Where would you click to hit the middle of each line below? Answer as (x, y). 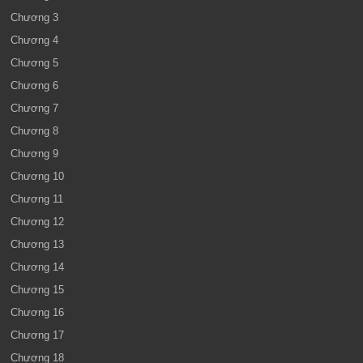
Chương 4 (35, 40)
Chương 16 (38, 312)
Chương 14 (38, 267)
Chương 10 (38, 176)
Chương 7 (35, 108)
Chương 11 (37, 199)
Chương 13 (38, 244)
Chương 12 (38, 222)
